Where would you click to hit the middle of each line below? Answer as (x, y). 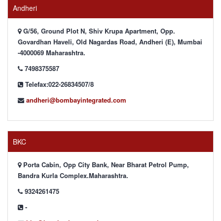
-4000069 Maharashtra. (52, 53)
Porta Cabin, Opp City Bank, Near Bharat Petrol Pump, (105, 165)
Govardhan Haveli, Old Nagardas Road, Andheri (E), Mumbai (110, 42)
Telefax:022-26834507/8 (58, 84)
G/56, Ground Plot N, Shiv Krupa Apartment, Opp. (98, 31)
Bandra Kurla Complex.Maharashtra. (73, 175)
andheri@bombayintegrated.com (76, 100)
